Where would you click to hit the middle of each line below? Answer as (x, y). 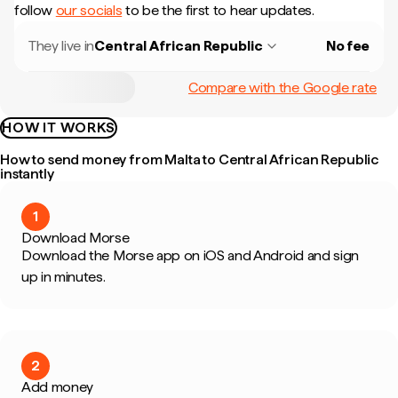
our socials (89, 10)
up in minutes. (64, 277)
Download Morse (76, 238)
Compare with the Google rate (282, 87)
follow (35, 10)
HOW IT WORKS (59, 127)
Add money (58, 387)
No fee (347, 46)
